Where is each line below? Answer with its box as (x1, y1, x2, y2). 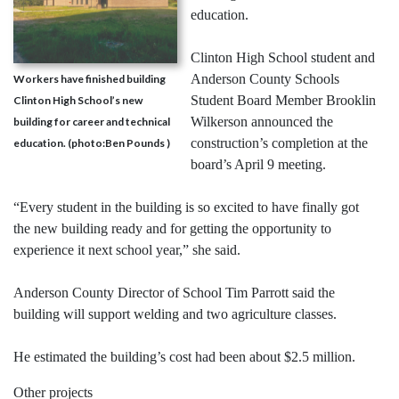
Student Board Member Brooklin (190, 93, 376, 109)
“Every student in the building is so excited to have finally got (13, 199, 359, 216)
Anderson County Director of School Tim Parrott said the (13, 285, 335, 301)
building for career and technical (13, 115, 170, 129)
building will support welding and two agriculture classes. (13, 306, 337, 322)
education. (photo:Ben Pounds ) (13, 136, 170, 151)
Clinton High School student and (190, 50, 375, 66)
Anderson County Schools (190, 71, 339, 87)
